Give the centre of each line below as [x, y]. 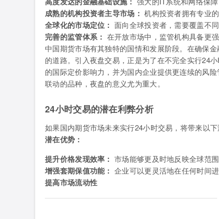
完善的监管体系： [75, 37]
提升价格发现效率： [79, 159]
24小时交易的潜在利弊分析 [99, 109]
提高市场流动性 [71, 182]
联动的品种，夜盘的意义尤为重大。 [105, 83]
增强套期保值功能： [79, 171]
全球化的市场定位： [79, 25]
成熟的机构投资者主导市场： [94, 13]
